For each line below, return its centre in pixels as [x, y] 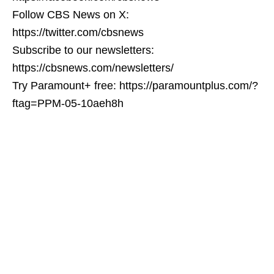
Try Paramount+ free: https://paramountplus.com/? [135, 85]
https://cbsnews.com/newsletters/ [93, 68]
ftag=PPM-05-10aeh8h [68, 103]
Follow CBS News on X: [71, 14]
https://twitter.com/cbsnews [78, 32]
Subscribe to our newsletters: [83, 50]
